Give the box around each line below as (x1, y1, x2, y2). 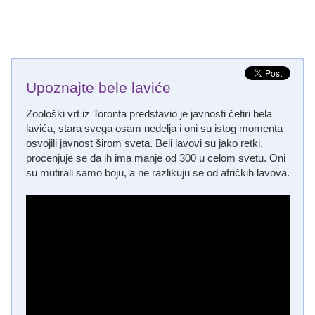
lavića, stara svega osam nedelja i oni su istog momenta (26, 123, 283, 134)
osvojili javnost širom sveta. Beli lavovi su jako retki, (26, 138, 263, 149)
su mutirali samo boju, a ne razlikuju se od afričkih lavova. (26, 167, 290, 179)
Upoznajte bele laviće (26, 79, 171, 96)
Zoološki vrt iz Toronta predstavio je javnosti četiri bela (26, 108, 272, 120)
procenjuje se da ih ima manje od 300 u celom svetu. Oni (26, 153, 285, 164)
